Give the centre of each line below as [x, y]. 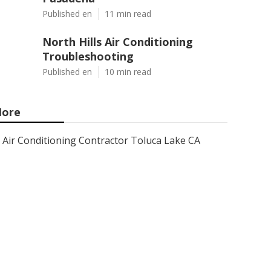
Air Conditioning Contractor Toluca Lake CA [101, 140]
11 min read [128, 14]
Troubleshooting [88, 56]
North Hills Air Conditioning [118, 42]
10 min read [128, 72]
